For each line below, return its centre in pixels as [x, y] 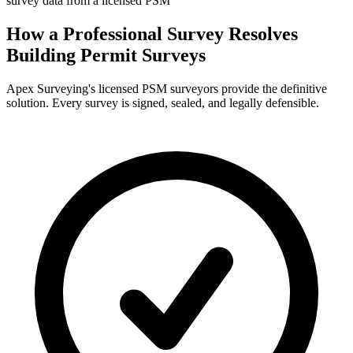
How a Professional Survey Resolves [152, 34]
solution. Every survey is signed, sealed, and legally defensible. [163, 103]
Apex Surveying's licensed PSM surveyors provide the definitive [167, 89]
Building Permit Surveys [106, 56]
